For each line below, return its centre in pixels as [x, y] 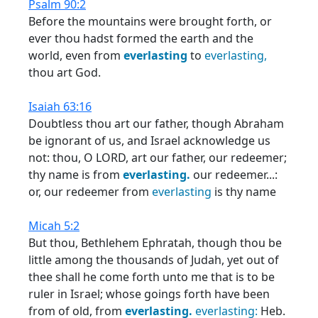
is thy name [244, 192]
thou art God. [65, 72]
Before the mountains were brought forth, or [150, 21]
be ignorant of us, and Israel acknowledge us [149, 141]
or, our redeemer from [90, 192]
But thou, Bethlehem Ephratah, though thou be [155, 243]
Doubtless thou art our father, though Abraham [156, 124]
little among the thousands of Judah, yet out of [154, 260]
